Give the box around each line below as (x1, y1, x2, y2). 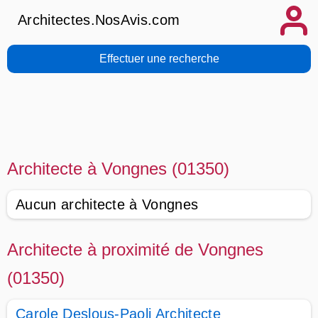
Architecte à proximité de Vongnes (7, 240, 263, 259)
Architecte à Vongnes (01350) (7, 159, 229, 178)
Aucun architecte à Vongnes (16, 197, 199, 212)
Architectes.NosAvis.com (18, 12, 180, 28)
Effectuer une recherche (99, 53, 219, 65)
